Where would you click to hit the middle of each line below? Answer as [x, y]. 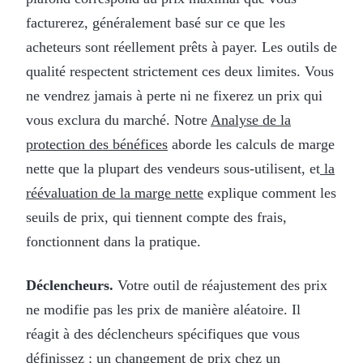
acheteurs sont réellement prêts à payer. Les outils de [181, 47]
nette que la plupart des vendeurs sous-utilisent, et [173, 168]
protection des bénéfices [97, 144]
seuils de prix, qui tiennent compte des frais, [156, 217]
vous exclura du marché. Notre [118, 120]
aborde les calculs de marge [251, 144]
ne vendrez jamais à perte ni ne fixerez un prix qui [174, 95]
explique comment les [270, 192]
